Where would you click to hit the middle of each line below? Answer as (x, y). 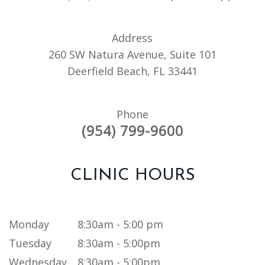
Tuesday (30, 243)
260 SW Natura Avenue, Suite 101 (132, 55)
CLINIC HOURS (132, 176)
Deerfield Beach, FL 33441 (132, 71)
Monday (29, 224)
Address (132, 38)
